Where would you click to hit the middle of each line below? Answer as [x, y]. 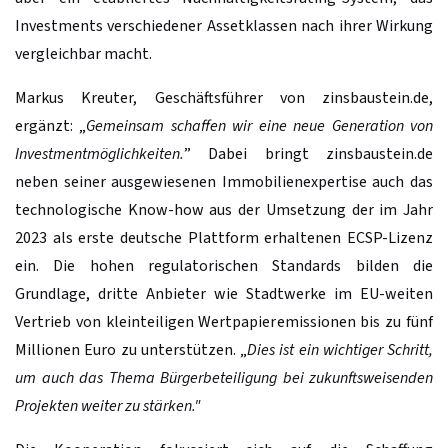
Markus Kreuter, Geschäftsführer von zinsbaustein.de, [224, 97]
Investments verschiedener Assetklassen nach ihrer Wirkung [224, 25]
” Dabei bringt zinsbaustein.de [308, 153]
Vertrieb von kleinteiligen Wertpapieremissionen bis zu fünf [224, 321]
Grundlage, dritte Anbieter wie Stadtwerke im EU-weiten [224, 293]
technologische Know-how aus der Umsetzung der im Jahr [224, 209]
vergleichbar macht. [83, 53]
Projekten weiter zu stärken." [108, 405]
